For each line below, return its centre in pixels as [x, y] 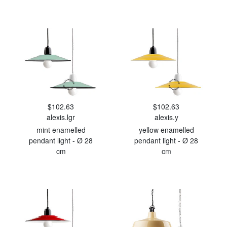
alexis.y [166, 117]
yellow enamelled [166, 130]
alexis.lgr [61, 117]
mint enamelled [61, 130]
